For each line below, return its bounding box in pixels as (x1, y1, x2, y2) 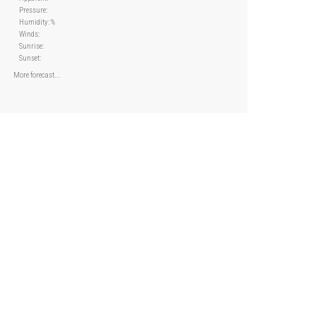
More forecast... (13, 71, 61, 80)
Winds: (18, 30, 39, 39)
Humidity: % (18, 18, 55, 27)
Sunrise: (18, 42, 44, 51)
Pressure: (18, 6, 47, 15)
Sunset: (18, 54, 41, 63)
